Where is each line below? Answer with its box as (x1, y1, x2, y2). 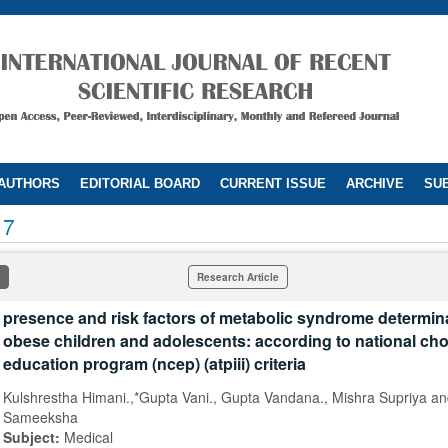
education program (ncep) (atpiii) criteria (3, 352, 306, 375)
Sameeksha (3, 407, 78, 427)
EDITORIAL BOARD (80, 176, 200, 191)
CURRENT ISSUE (220, 176, 326, 191)
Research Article (197, 270, 279, 284)
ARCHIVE (346, 176, 404, 191)
